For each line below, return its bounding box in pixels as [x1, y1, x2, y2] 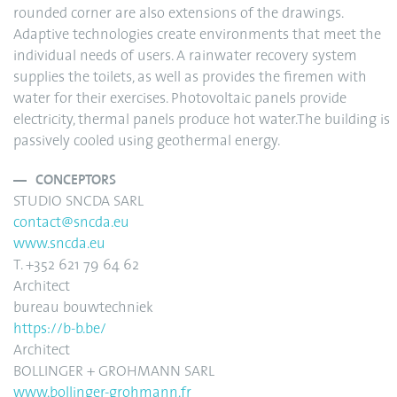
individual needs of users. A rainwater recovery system [13, 50, 357, 64]
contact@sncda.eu [13, 216, 129, 230]
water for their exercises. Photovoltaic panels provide [13, 92, 346, 106]
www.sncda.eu [13, 237, 105, 252]
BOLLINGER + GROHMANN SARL [13, 365, 214, 379]
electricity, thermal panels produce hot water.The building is [13, 113, 390, 128]
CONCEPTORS [35, 172, 116, 189]
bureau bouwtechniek [13, 301, 153, 315]
